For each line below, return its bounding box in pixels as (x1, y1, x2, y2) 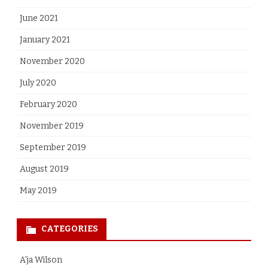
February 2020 (20, 99, 77, 110)
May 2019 (20, 185, 57, 196)
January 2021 (20, 35, 70, 45)
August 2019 (20, 164, 69, 175)
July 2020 (20, 78, 56, 89)
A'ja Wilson (20, 255, 62, 266)
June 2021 (20, 13, 58, 24)
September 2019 (20, 142, 86, 153)
